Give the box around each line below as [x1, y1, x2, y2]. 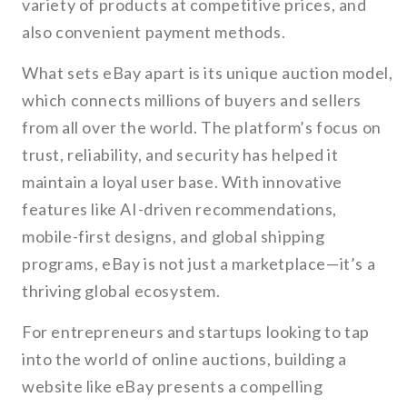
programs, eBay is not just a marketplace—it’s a [22, 253, 376, 274]
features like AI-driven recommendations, [22, 199, 338, 220]
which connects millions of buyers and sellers [22, 90, 362, 111]
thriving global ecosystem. [22, 281, 221, 302]
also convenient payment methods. [22, 22, 286, 43]
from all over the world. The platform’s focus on [22, 117, 382, 138]
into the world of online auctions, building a [22, 349, 348, 370]
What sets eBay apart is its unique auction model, [22, 63, 393, 84]
